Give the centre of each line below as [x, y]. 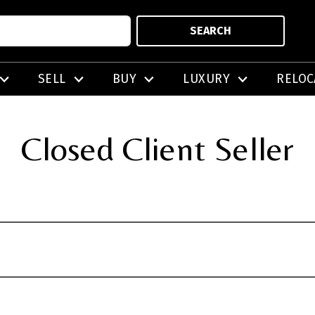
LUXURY [206, 79]
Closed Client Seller [157, 148]
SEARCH [211, 31]
